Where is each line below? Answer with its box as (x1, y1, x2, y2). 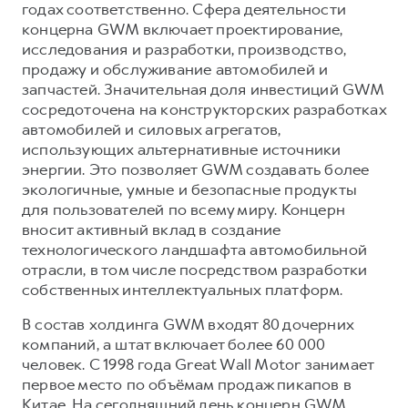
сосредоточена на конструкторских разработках (22, 98, 386, 119)
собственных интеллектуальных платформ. (22, 279, 343, 300)
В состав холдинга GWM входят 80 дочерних (22, 313, 353, 334)
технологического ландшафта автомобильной (22, 239, 368, 260)
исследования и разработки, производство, (22, 38, 347, 59)
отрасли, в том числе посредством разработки (22, 259, 368, 280)
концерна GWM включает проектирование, (22, 18, 343, 39)
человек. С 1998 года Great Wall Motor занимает (22, 353, 374, 374)
